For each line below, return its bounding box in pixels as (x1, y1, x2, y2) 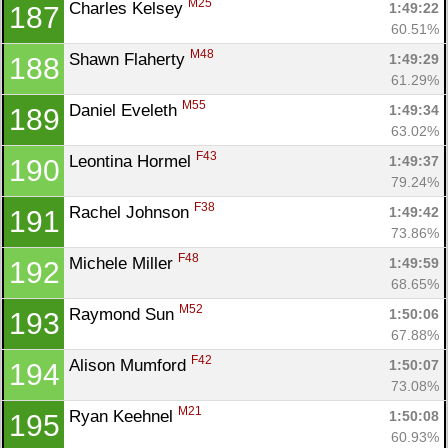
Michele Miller (69, 253, 178, 273)
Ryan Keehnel (69, 406, 178, 426)
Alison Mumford (69, 355, 191, 375)
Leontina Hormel (69, 151, 196, 171)
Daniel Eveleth (69, 100, 182, 120)
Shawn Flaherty (69, 49, 190, 69)
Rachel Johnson (69, 202, 194, 222)
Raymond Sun (69, 304, 179, 324)
